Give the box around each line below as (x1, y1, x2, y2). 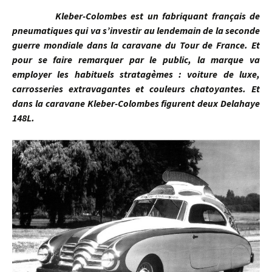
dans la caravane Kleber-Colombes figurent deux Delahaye (12, 97, 260, 109)
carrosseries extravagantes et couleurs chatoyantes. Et (12, 83, 260, 95)
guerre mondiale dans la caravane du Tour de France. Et (12, 39, 260, 51)
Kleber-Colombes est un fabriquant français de (12, 10, 260, 22)
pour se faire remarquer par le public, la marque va (12, 53, 260, 66)
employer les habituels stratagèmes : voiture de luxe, (12, 68, 260, 80)
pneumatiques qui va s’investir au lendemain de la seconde (12, 24, 260, 36)
